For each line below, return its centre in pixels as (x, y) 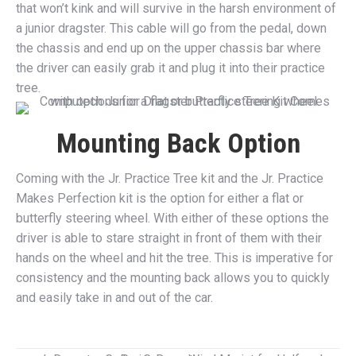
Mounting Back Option (178, 143)
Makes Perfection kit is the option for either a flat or (160, 198)
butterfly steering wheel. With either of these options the (172, 218)
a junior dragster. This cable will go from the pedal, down (171, 28)
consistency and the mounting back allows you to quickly (173, 277)
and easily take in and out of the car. (114, 297)
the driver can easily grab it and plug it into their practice (170, 68)
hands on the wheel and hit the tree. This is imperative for (174, 257)
